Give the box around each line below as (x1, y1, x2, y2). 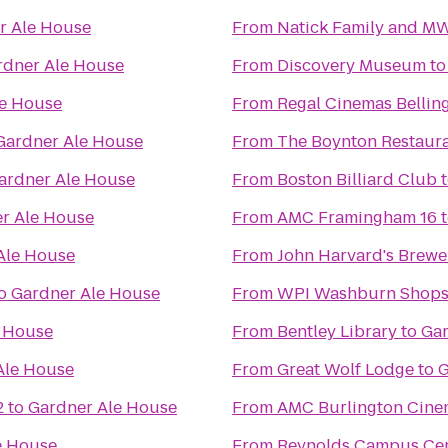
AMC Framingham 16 (277, 206, 437, 229)
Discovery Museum (277, 54, 426, 77)
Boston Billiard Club (277, 168, 437, 191)
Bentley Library (277, 320, 397, 343)
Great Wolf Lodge (277, 358, 414, 381)
